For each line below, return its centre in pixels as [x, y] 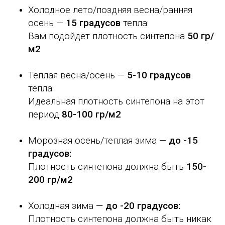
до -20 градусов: [142, 206]
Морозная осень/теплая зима [94, 140]
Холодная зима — [66, 206]
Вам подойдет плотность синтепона [108, 36]
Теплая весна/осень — [78, 75]
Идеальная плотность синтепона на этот [116, 101]
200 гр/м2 [50, 180]
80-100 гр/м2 [91, 114]
